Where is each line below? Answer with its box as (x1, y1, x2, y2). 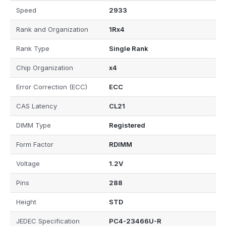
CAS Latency (16, 102, 57, 110)
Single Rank (108, 44, 148, 53)
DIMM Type (16, 121, 51, 130)
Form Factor (16, 140, 53, 149)
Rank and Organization (16, 25, 88, 34)
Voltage (16, 159, 40, 168)
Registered (108, 121, 145, 130)
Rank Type (16, 44, 49, 53)
